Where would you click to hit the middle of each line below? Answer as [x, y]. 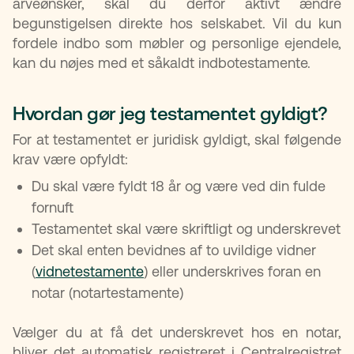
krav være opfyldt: [70, 159]
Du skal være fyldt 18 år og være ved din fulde [179, 186]
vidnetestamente [90, 271]
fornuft [53, 207]
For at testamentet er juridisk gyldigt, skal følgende [177, 139]
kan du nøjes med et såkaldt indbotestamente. [162, 62]
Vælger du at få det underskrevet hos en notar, [177, 332]
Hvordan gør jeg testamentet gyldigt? [170, 113]
